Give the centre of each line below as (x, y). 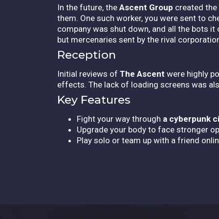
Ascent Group (146, 7)
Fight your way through (120, 119)
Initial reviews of (88, 74)
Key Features (94, 99)
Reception (87, 55)
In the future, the (88, 7)
